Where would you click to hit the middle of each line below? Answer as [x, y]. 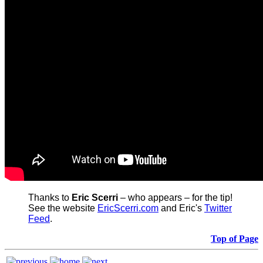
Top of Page [235, 238]
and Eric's [181, 208]
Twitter [218, 208]
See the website [63, 208]
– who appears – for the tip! [176, 197]
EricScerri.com [128, 208]
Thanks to [50, 197]
